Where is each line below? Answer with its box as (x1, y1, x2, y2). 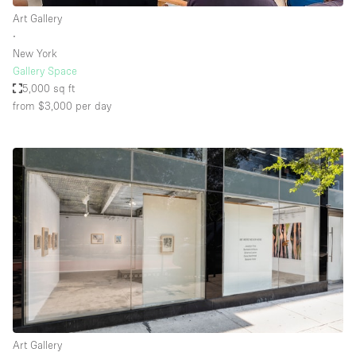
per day (72, 99, 111, 113)
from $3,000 (13, 99, 72, 113)
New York (13, 47, 57, 60)
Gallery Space (13, 64, 77, 78)
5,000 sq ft (22, 82, 75, 95)
